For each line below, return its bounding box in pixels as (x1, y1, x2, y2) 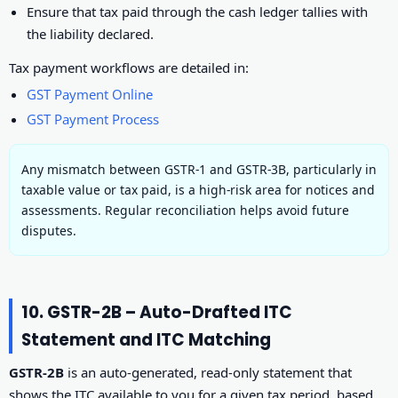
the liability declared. (27, 25, 155, 44)
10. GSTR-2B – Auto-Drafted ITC (21, 299, 292, 324)
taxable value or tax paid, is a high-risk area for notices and (21, 180, 375, 198)
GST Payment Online (27, 85, 154, 104)
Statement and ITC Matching (21, 327, 271, 352)
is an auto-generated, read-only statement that (64, 362, 352, 381)
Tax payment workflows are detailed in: (9, 59, 249, 77)
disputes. (21, 221, 76, 239)
